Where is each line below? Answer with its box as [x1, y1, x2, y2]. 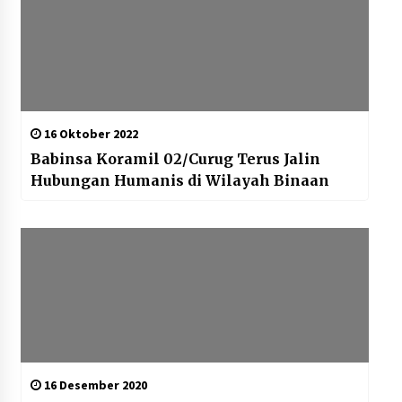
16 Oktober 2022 [40, 126, 138, 143]
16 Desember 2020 [40, 377, 147, 394]
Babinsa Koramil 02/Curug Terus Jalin [30, 150, 320, 169]
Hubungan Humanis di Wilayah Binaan [30, 171, 329, 190]
